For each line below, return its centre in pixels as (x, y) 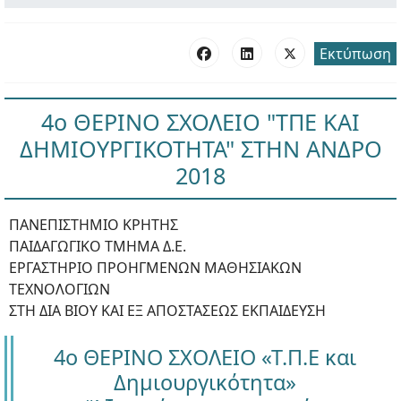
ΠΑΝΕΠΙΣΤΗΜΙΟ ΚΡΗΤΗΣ (94, 225)
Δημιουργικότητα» (205, 382)
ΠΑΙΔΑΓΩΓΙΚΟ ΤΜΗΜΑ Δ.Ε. (98, 246)
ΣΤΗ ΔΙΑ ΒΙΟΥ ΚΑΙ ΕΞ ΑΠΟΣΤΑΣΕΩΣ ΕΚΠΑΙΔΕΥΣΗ (167, 311)
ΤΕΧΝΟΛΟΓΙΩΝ (60, 289)
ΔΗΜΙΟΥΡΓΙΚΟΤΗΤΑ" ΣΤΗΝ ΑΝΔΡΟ (200, 149)
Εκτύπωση (355, 54)
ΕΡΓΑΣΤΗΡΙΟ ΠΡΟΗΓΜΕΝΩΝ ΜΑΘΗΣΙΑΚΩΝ (155, 268)
